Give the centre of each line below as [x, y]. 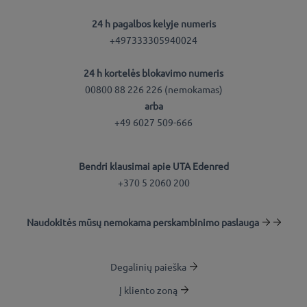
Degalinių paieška [148, 266]
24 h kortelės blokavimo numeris [153, 72]
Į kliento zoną [148, 290]
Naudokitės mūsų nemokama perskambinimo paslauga [143, 222]
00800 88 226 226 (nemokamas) [153, 89]
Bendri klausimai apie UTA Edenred [153, 166]
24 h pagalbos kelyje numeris [153, 23]
